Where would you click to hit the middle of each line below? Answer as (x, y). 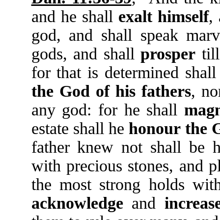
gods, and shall (86, 54)
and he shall (75, 16)
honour (154, 128)
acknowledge (77, 203)
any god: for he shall (108, 110)
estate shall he (80, 128)
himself (183, 16)
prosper (168, 54)
